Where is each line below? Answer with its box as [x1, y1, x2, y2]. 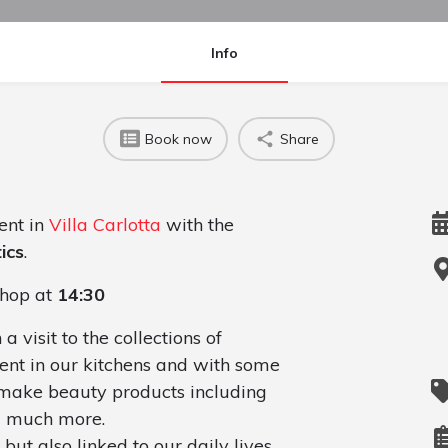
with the [161, 213, 234, 237]
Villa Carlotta [49, 213, 161, 237]
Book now [144, 129, 212, 148]
